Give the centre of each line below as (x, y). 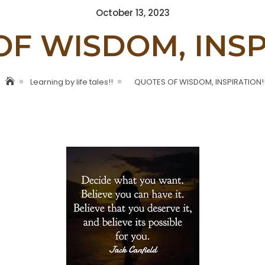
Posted (148, 12)
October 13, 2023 (132, 12)
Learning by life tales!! (71, 82)
